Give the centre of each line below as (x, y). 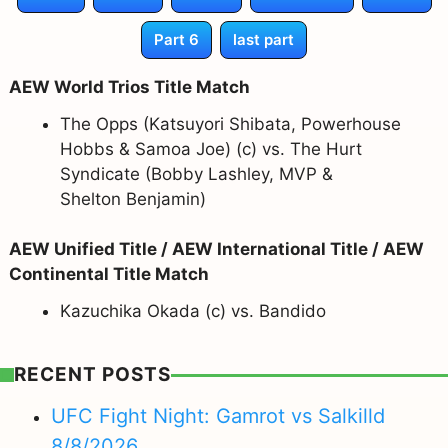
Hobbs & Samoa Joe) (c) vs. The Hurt (210, 148)
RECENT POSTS (92, 375)
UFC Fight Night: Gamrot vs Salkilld (218, 415)
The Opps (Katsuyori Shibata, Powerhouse (230, 123)
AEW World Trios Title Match (129, 86)
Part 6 (176, 39)
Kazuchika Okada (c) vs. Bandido (192, 311)
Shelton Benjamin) (132, 198)
